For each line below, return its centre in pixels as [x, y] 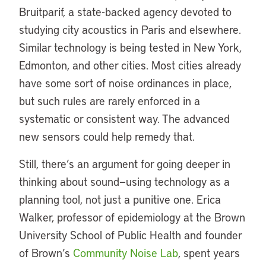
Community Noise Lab [126, 253]
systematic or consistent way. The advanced [124, 118]
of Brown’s [46, 253]
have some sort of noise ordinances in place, [125, 83]
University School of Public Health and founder [130, 235]
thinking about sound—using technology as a [124, 181]
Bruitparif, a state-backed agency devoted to [125, 12]
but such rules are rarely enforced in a [110, 101]
